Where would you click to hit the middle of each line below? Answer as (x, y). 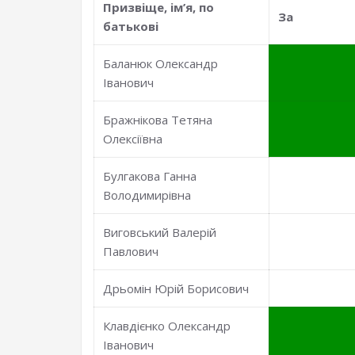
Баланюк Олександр (161, 63)
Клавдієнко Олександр (167, 326)
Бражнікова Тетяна (158, 120)
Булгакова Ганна (150, 176)
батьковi (131, 26)
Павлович (131, 251)
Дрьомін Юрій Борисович (176, 288)
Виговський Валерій (160, 232)
